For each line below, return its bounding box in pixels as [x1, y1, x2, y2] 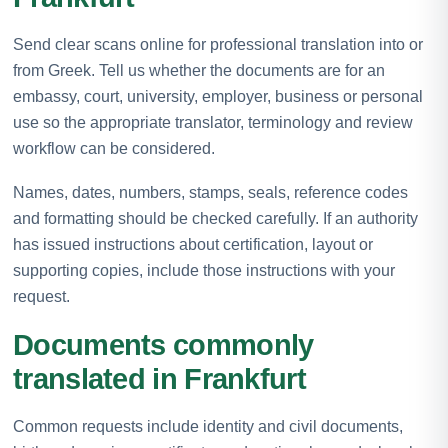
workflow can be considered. [13, 139, 215, 157]
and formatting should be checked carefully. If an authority [13, 209, 418, 227]
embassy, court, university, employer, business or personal [13, 87, 423, 105]
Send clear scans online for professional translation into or [13, 35, 423, 53]
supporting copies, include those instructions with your [13, 261, 395, 279]
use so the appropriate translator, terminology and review [13, 113, 413, 131]
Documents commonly [13, 328, 314, 361]
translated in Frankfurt [13, 362, 306, 395]
